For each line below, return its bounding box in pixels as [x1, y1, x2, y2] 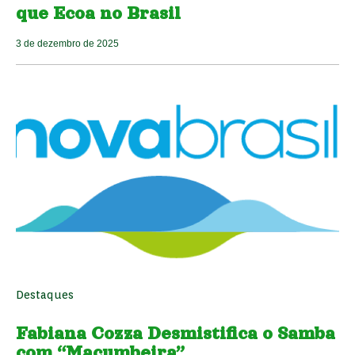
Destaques [16, 288, 74, 302]
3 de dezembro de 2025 [16, 38, 119, 50]
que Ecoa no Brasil [16, 4, 181, 24]
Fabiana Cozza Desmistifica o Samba [16, 324, 335, 344]
